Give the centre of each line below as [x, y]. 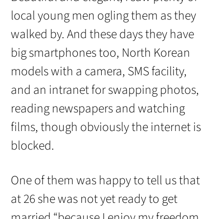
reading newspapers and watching [98, 108]
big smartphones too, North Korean [101, 53]
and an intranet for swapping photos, [105, 90]
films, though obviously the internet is [106, 127]
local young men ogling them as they [104, 15]
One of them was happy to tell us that [106, 181]
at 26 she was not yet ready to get [94, 199]
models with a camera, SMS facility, [99, 71]
